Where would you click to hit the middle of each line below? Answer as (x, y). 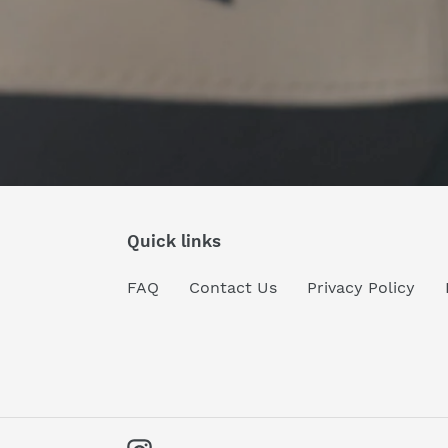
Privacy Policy (361, 288)
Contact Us (233, 288)
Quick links (174, 241)
